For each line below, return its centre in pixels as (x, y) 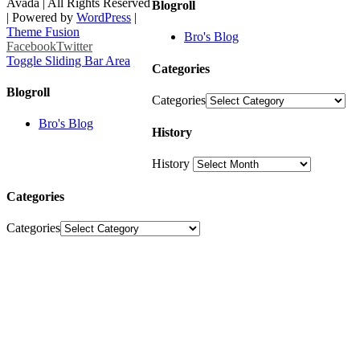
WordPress (104, 17)
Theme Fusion (43, 31)
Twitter (74, 46)
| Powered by (41, 17)
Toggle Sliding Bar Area (68, 60)
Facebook (31, 46)
